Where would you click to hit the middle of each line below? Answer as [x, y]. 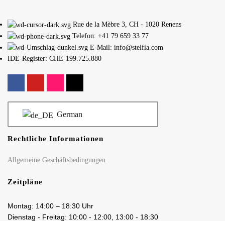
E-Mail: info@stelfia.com [127, 47]
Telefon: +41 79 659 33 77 [110, 36]
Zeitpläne [25, 182]
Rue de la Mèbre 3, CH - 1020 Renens [127, 24]
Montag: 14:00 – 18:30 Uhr [50, 206]
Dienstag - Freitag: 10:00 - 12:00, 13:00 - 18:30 [83, 217]
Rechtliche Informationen [55, 139]
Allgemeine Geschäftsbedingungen [57, 160]
